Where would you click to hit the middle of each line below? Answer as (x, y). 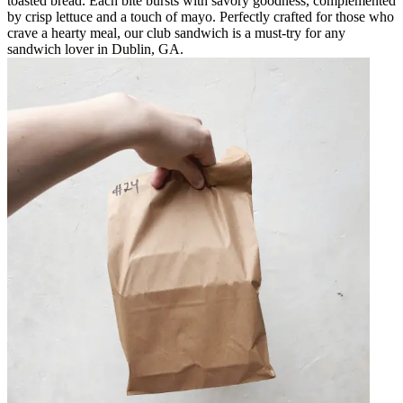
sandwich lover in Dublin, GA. (95, 49)
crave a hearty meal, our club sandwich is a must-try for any (176, 32)
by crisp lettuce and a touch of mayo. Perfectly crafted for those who (201, 16)
